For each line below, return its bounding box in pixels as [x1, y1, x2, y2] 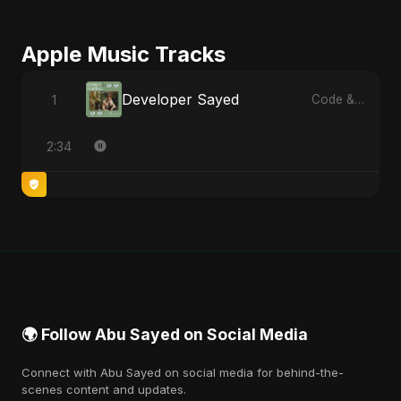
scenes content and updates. [21, 382, 186, 397]
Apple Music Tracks [21, 41, 226, 67]
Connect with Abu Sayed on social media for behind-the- [21, 365, 344, 380]
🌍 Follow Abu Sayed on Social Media [21, 325, 308, 344]
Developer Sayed [122, 90, 239, 108]
